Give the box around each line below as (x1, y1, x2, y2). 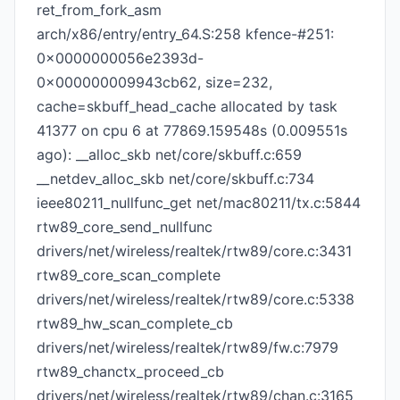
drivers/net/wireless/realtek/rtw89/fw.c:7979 (37, 338, 338, 356)
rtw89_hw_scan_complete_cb (37, 314, 233, 332)
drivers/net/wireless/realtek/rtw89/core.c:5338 (37, 290, 354, 308)
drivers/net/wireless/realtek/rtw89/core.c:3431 (37, 242, 352, 260)
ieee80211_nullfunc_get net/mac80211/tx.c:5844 (37, 194, 361, 212)
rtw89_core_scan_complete (37, 266, 221, 284)
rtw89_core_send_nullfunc (37, 218, 212, 236)
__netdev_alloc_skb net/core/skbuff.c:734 (37, 170, 314, 187)
